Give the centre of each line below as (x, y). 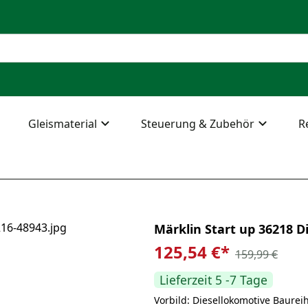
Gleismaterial (63, 124)
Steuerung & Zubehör (198, 124)
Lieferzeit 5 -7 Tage (213, 280)
